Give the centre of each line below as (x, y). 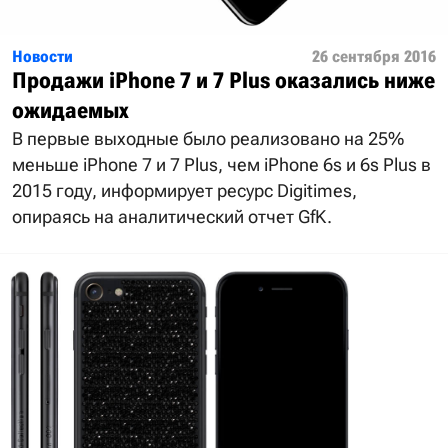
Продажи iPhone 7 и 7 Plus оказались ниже (223, 81)
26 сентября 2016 (374, 57)
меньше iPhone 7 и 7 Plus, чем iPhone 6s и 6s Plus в (221, 165)
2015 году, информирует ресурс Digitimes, (184, 191)
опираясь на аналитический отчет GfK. (172, 217)
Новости (42, 57)
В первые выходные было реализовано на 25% (208, 139)
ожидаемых (70, 111)
